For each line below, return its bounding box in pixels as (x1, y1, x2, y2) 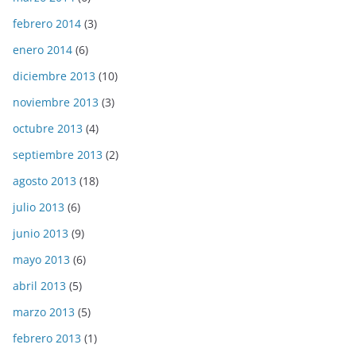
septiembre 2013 (13, 146, 103, 162)
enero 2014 (13, 41, 72, 57)
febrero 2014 (13, 15, 81, 31)
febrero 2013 (13, 330, 81, 346)
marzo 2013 (13, 304, 75, 319)
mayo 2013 (13, 251, 70, 267)
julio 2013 (13, 199, 64, 215)
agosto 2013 (13, 172, 76, 188)
